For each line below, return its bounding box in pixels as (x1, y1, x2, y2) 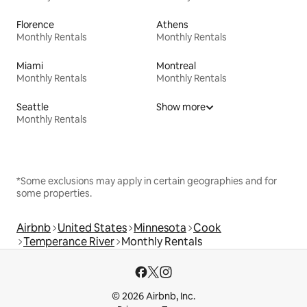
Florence (16, 19, 54, 32)
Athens (156, 19, 188, 32)
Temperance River (23, 234, 114, 249)
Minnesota (134, 221, 186, 236)
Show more (156, 101, 206, 114)
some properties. (16, 187, 92, 200)
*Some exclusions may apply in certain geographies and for (16, 175, 277, 188)
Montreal (156, 60, 196, 73)
